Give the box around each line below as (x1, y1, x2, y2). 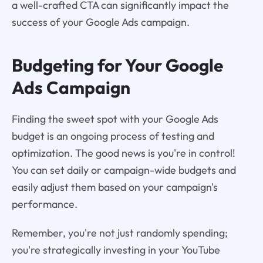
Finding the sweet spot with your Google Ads (11, 112, 218, 126)
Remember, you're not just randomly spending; (11, 225, 228, 240)
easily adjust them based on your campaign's (11, 180, 218, 194)
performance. (11, 197, 77, 211)
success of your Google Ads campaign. (11, 15, 190, 29)
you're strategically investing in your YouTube (11, 242, 220, 257)
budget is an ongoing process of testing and (11, 129, 214, 143)
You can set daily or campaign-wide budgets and (11, 163, 236, 177)
